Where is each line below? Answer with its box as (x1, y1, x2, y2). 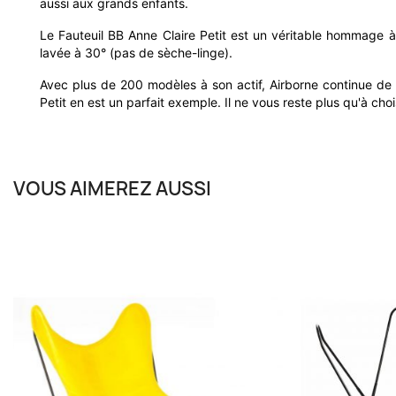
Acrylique (314, 280, 377, 298)
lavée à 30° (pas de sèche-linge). (40, 45, 232, 61)
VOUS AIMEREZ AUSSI (13, 175, 211, 202)
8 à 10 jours (314, 308, 377, 324)
